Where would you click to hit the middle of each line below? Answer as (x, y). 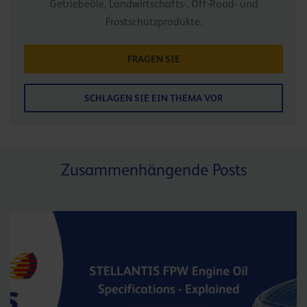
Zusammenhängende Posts (153, 169)
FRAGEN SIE (153, 59)
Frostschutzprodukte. (153, 22)
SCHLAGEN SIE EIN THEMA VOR (153, 98)
